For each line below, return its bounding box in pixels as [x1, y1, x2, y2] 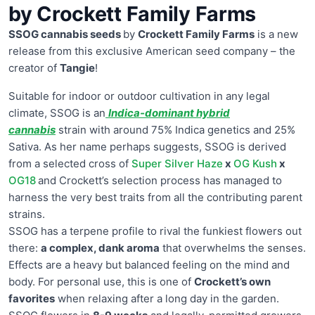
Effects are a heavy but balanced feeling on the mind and [8, 257, 290, 271]
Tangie [60, 60, 95, 75]
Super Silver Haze [131, 156, 223, 170]
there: [8, 240, 41, 255]
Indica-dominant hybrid [108, 105, 230, 120]
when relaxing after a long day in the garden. [55, 291, 279, 305]
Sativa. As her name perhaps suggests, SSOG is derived [8, 139, 286, 153]
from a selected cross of [8, 156, 131, 170]
